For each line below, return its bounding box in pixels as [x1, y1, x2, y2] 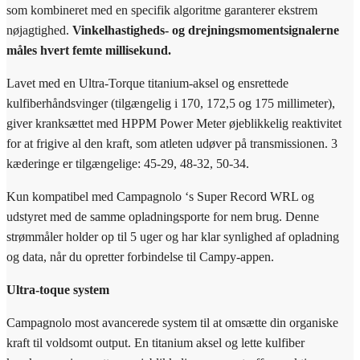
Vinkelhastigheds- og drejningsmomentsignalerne [72, 22, 339, 37]
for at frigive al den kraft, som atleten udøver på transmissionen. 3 [6, 136, 337, 150]
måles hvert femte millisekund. [6, 43, 171, 57]
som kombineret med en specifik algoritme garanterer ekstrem [6, 2, 317, 17]
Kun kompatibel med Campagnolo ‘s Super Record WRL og [6, 189, 314, 203]
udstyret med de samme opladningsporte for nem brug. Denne [6, 209, 319, 223]
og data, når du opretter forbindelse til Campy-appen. [6, 249, 274, 264]
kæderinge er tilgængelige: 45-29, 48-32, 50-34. [6, 156, 249, 170]
